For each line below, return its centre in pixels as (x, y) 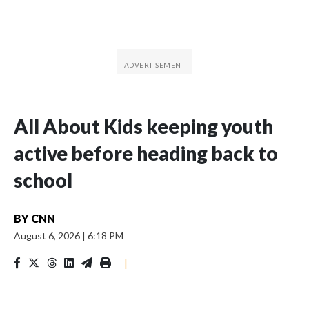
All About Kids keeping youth (143, 126)
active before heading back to (146, 153)
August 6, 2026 (48, 236)
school (43, 180)
